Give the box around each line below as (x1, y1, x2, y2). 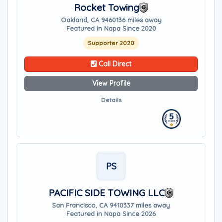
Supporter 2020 (88, 39, 134, 47)
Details (101, 96, 121, 104)
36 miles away (118, 16, 162, 24)
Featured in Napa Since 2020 (66, 24, 156, 32)
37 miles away (127, 201, 170, 209)
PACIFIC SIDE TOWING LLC (49, 187, 165, 199)
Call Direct (97, 59, 131, 68)
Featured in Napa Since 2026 (66, 210, 156, 218)
